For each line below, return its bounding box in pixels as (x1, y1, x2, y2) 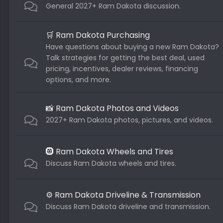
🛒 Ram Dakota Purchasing (46, 29, 150, 41)
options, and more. (46, 74, 111, 85)
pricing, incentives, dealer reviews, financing (46, 63, 198, 74)
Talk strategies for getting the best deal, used (46, 52, 205, 63)
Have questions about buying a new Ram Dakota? (46, 41, 219, 52)
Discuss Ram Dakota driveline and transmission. (46, 201, 211, 212)
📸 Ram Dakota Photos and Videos (46, 102, 179, 114)
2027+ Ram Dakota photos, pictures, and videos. (46, 114, 213, 125)
